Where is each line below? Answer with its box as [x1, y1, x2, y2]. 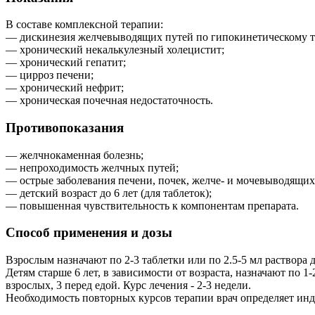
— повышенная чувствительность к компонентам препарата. [6, 199, 299, 212]
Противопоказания [6, 120, 124, 136]
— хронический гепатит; [6, 56, 126, 69]
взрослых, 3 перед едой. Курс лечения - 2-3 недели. [6, 279, 251, 292]
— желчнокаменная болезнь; [6, 148, 143, 161]
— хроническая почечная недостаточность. [6, 94, 213, 107]
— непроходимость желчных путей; [6, 161, 179, 174]
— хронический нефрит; [6, 82, 124, 94]
